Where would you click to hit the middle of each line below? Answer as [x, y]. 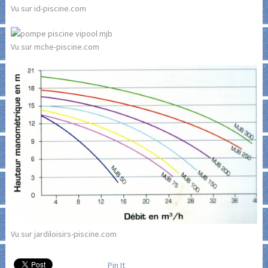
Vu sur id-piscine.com [48, 8]
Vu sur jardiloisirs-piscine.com [63, 234]
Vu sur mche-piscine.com [55, 46]
